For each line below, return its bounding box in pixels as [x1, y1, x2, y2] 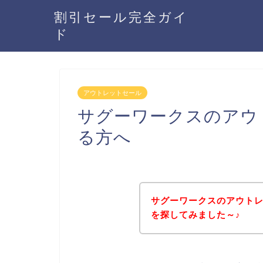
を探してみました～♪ [151, 210, 241, 220]
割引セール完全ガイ [54, 9, 188, 25]
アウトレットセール [83, 89, 141, 96]
